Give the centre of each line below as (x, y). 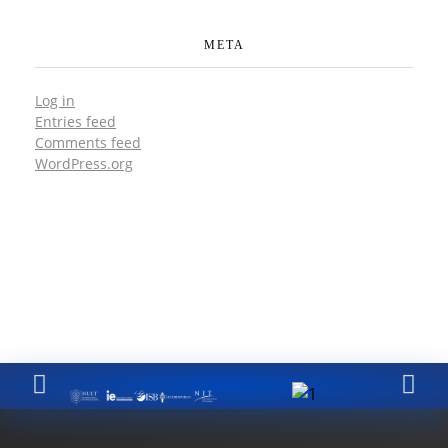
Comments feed (88, 143)
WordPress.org (84, 164)
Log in (55, 101)
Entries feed (75, 122)
